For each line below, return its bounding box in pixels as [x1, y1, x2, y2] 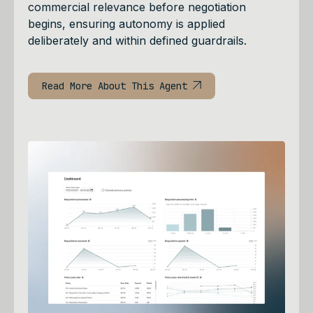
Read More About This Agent [42, 79, 193, 92]
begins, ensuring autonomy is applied [28, 16, 225, 31]
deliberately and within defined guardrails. [28, 33, 247, 48]
